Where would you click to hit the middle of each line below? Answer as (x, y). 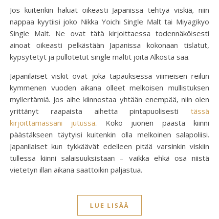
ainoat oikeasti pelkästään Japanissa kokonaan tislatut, (109, 45)
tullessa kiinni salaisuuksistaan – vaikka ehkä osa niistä (109, 158)
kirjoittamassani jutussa (53, 123)
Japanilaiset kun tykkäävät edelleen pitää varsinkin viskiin (109, 146)
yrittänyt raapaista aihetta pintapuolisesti (100, 111)
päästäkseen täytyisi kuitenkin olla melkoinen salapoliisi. (109, 135)
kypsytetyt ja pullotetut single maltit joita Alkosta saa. (100, 57)
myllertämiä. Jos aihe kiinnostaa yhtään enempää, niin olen (109, 99)
